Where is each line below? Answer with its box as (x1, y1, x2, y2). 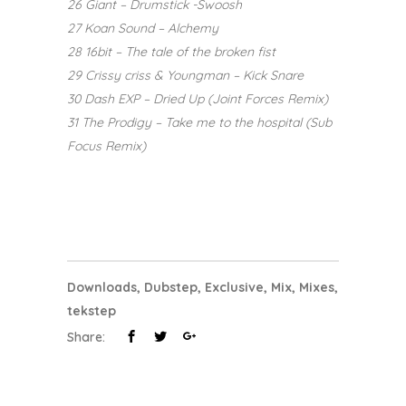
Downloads (67, 278, 137, 295)
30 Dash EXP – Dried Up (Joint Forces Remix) (67, 90, 328, 107)
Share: (67, 328, 109, 345)
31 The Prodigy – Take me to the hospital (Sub (67, 113, 332, 130)
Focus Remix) (67, 137, 146, 154)
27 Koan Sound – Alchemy (67, 19, 218, 36)
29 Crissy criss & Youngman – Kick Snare (67, 66, 304, 83)
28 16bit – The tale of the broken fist (67, 43, 275, 60)
